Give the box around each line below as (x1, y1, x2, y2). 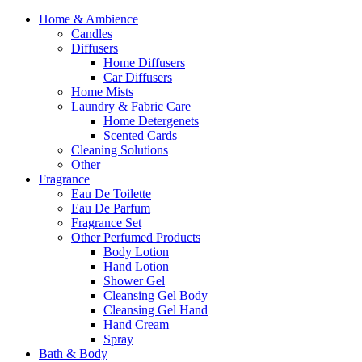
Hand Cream (103, 317, 169, 331)
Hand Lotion (103, 259, 169, 273)
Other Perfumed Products (71, 229, 200, 244)
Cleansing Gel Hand (103, 302, 208, 317)
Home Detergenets (103, 113, 199, 128)
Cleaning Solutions (71, 142, 168, 157)
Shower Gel (103, 273, 165, 288)
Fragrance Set (71, 215, 141, 229)
